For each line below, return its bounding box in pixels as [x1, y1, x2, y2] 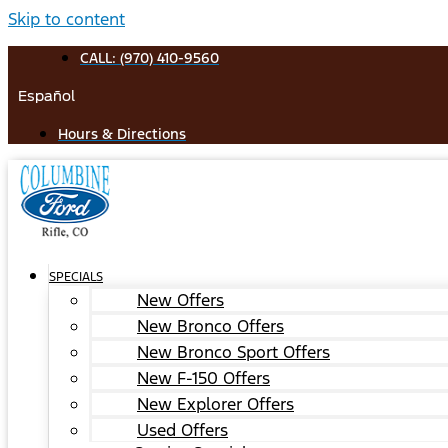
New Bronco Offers [137, 315, 284, 337]
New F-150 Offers [137, 367, 270, 389]
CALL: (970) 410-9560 [80, 49, 219, 67]
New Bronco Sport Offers [137, 341, 330, 363]
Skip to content [8, 8, 125, 30]
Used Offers [137, 419, 228, 441]
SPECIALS [49, 269, 103, 285]
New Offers [137, 289, 224, 311]
